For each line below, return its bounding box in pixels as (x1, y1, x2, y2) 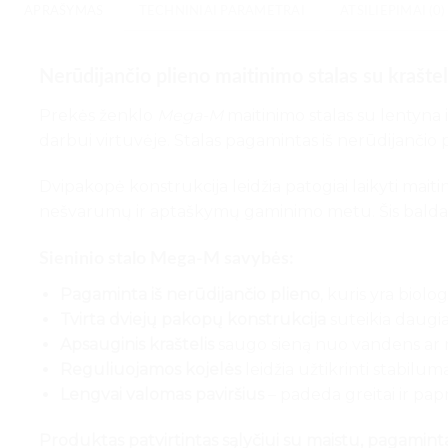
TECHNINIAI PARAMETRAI (138, 5, 305, 18)
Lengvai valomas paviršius (59, 384, 264, 404)
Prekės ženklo (39, 106, 157, 126)
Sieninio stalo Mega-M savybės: (39, 249, 294, 268)
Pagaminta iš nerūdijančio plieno (59, 284, 320, 304)
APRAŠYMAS (24, 5, 104, 18)
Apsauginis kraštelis (59, 334, 214, 354)
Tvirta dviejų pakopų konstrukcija (59, 309, 326, 329)
